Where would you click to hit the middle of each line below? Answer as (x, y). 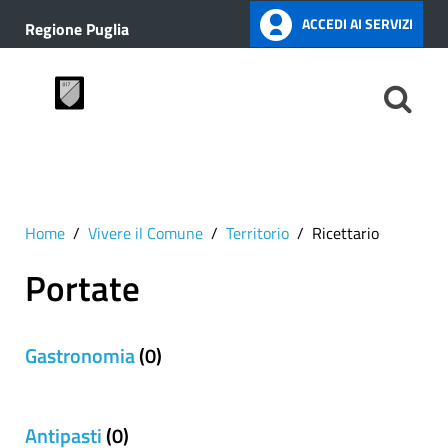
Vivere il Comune (145, 233)
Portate (82, 288)
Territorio (257, 233)
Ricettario (345, 233)
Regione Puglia (77, 29)
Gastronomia (80, 355)
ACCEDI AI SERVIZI (357, 23)
